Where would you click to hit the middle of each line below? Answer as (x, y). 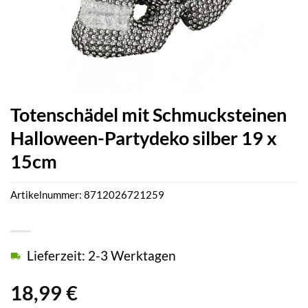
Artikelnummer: (47, 195)
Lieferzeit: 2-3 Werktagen (101, 256)
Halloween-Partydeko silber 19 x (144, 138)
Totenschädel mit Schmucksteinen (148, 114)
